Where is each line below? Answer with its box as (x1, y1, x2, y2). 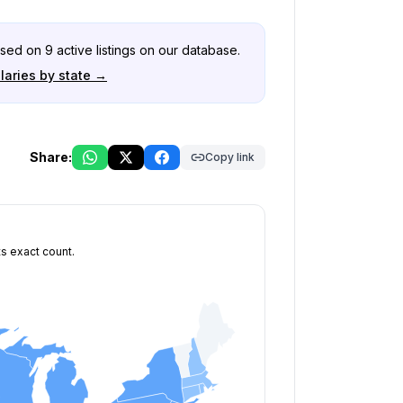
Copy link (205, 150, 255, 164)
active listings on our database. (53, 42, 240, 58)
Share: (30, 149, 72, 165)
